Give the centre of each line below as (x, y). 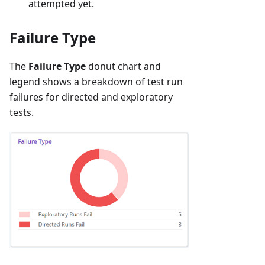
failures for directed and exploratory (91, 97)
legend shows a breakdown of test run (96, 82)
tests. (22, 113)
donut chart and (123, 67)
